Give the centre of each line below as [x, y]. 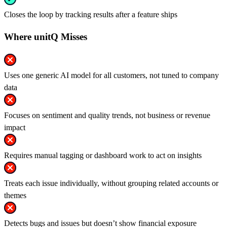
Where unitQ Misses [46, 37]
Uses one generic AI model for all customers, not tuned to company [111, 75]
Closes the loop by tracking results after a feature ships [91, 14]
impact [15, 128]
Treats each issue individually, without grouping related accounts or [111, 183]
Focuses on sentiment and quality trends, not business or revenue [107, 116]
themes [15, 196]
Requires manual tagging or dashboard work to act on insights [103, 156]
